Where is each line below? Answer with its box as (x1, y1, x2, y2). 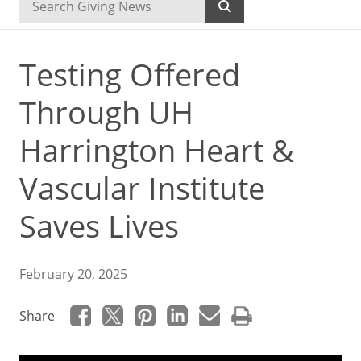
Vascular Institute (19, 168, 265, 209)
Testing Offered (19, 54, 240, 95)
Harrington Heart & (19, 130, 294, 171)
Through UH (19, 92, 193, 133)
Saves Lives (19, 205, 179, 247)
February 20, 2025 (19, 265, 127, 283)
